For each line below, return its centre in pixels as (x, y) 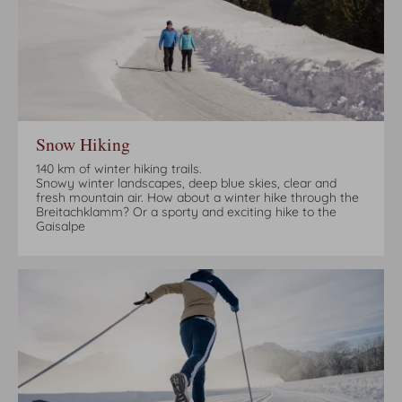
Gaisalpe (61, 227)
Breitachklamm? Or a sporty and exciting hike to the (186, 212)
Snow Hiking (83, 144)
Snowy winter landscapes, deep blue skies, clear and (186, 184)
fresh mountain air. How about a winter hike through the (197, 198)
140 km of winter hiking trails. (119, 169)
